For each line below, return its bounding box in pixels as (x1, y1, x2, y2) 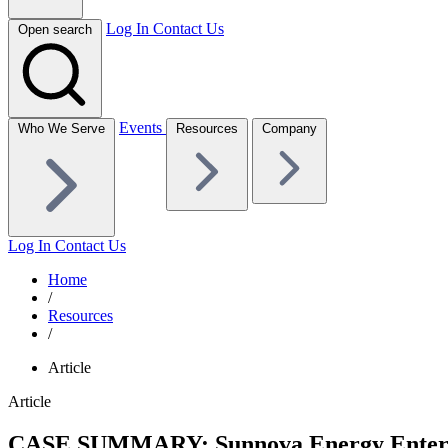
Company (262, 120, 317, 136)
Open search (18, 21, 92, 37)
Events (119, 118, 166, 136)
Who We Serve (18, 120, 105, 136)
